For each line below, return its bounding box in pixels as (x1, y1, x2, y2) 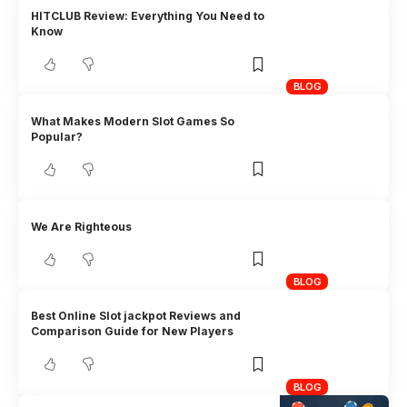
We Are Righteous (31, 219, 133, 233)
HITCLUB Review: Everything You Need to (31, 9, 265, 24)
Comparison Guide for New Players (31, 324, 234, 339)
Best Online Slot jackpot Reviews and (31, 309, 242, 323)
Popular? (31, 129, 84, 144)
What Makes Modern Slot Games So (31, 114, 235, 128)
